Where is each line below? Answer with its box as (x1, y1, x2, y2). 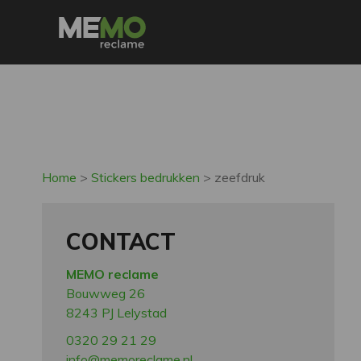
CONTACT (66, 227, 176, 255)
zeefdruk (214, 169, 265, 185)
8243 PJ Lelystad (66, 305, 167, 321)
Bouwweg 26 (66, 285, 145, 301)
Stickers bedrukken (91, 169, 200, 185)
